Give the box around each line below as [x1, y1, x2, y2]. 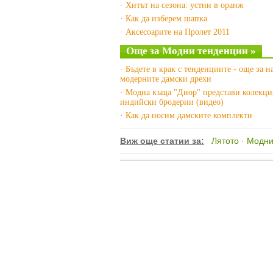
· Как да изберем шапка [120, 14, 207, 23]
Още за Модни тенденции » [126, 45, 256, 57]
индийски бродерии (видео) [120, 97, 224, 107]
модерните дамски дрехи [120, 74, 211, 83]
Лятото [211, 136, 239, 146]
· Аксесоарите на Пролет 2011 [120, 27, 230, 37]
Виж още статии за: [120, 136, 204, 146]
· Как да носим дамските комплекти [120, 111, 252, 120]
